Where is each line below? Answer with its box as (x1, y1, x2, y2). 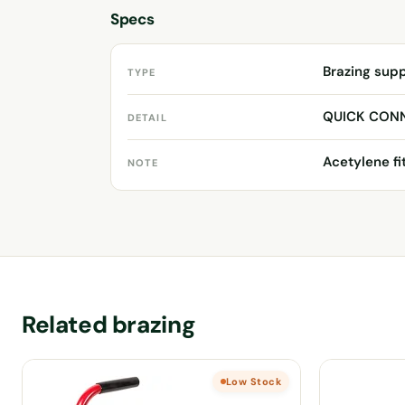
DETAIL (127, 110, 167, 124)
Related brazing (22, 308, 196, 340)
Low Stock (226, 374, 281, 388)
